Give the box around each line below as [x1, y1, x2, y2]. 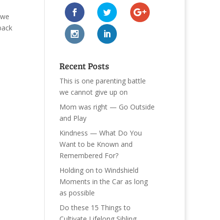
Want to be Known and [59, 139, 133, 149]
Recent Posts [59, 59, 109, 72]
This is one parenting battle [59, 76, 146, 85]
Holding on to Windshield [59, 165, 138, 175]
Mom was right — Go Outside [59, 102, 155, 111]
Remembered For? [59, 150, 118, 160]
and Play [59, 113, 86, 123]
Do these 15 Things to [59, 202, 131, 212]
